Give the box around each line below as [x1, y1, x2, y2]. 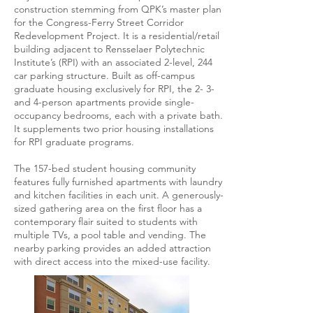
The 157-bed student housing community [14, 162, 196, 175]
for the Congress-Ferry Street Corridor [14, 16, 184, 29]
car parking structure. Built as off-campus [14, 69, 195, 82]
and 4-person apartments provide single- [14, 96, 194, 108]
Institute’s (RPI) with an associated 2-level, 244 [14, 56, 212, 68]
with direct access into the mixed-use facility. [14, 255, 210, 268]
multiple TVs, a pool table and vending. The [14, 228, 206, 241]
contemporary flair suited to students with [14, 215, 198, 228]
